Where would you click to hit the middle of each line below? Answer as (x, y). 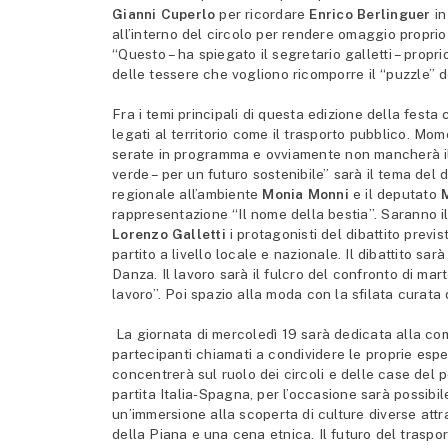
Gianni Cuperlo (164, 14)
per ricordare (262, 14)
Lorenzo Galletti (169, 234)
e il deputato (394, 194)
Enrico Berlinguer (372, 14)
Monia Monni (305, 194)
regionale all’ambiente (187, 194)
